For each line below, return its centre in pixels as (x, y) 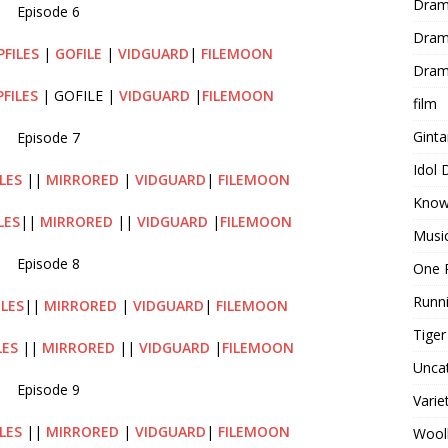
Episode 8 (48, 263)
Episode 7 (48, 137)
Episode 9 (48, 389)
